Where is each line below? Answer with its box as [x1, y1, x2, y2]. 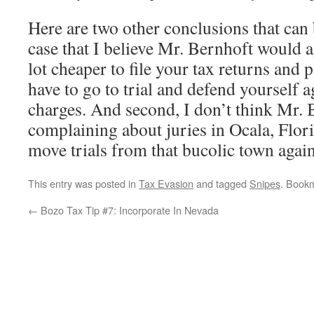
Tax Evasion [139, 176, 193, 191]
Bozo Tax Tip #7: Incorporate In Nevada [38, 203, 219, 217]
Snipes [250, 176, 280, 191]
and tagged [193, 176, 250, 191]
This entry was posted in [28, 176, 139, 191]
